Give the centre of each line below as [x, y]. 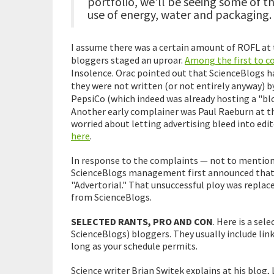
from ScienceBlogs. [111, 197]
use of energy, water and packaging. [180, 14]
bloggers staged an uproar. [128, 60]
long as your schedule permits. [134, 246]
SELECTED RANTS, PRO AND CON [142, 221]
